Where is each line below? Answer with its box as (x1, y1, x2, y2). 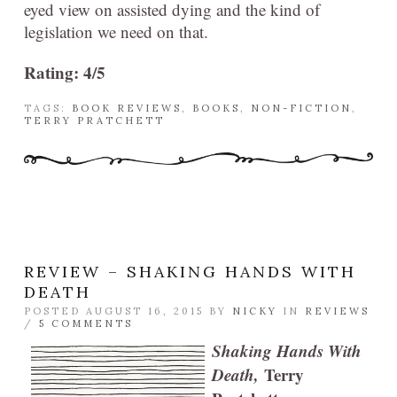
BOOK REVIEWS (72, 102, 182, 115)
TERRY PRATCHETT (24, 114, 165, 128)
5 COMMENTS (39, 317, 133, 331)
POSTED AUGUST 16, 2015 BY (24, 305, 232, 318)
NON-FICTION (251, 102, 352, 115)
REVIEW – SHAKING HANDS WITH (24, 261, 356, 283)
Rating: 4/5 (24, 60, 105, 85)
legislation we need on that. (24, 20, 208, 43)
